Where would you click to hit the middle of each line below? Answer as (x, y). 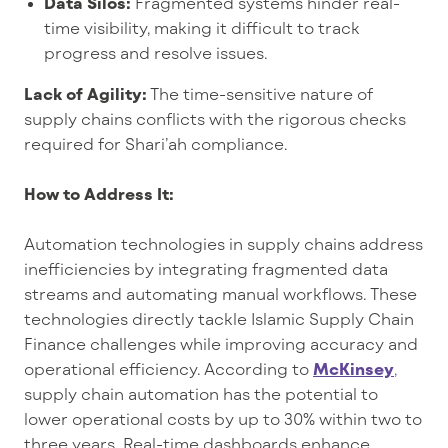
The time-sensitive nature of (260, 93)
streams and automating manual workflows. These (220, 293)
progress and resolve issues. (158, 52)
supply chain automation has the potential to (201, 393)
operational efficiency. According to (168, 368)
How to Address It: (99, 193)
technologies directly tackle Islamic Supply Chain (219, 318)
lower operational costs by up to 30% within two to (223, 418)
